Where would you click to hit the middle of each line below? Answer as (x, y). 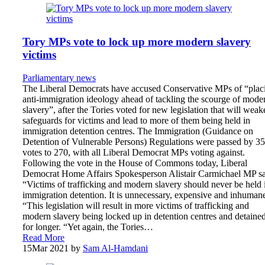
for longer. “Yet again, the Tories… (88, 227)
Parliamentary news (59, 77)
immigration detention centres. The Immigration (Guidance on (138, 131)
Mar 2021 (50, 248)
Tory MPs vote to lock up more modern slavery (137, 42)
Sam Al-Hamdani (115, 248)
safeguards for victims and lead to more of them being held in (136, 120)
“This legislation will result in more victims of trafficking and (136, 205)
